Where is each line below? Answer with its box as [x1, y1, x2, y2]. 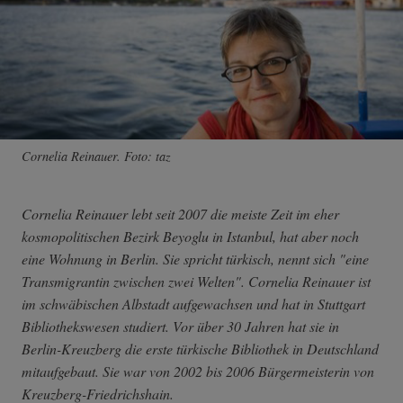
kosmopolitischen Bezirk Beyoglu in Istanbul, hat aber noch [22, 227, 359, 246]
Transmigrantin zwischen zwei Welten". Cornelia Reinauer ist [22, 272, 371, 291]
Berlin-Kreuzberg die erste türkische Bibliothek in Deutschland [22, 339, 379, 359]
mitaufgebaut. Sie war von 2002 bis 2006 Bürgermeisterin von [22, 362, 374, 381]
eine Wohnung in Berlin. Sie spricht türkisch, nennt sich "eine [22, 249, 369, 269]
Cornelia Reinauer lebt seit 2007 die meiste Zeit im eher [22, 204, 339, 224]
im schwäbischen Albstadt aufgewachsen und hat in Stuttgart [22, 294, 365, 314]
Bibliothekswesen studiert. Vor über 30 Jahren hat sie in [22, 317, 339, 336]
